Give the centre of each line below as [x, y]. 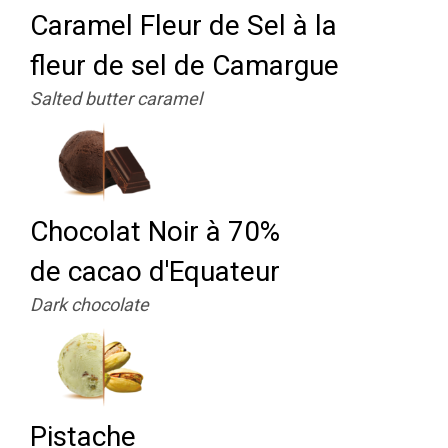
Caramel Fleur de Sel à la [183, 25]
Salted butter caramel [116, 98]
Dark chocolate [89, 304]
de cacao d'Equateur [155, 271]
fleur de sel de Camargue [184, 65]
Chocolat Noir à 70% [155, 231]
